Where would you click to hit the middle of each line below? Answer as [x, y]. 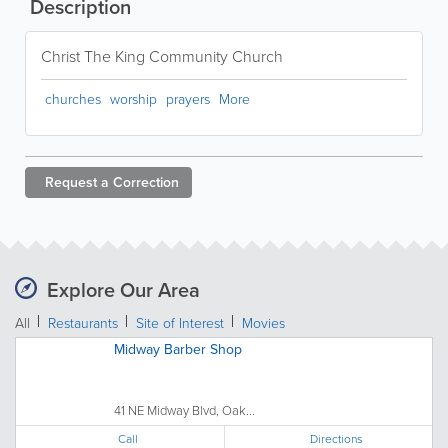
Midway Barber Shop [178, 349]
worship [133, 99]
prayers [188, 99]
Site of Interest [180, 323]
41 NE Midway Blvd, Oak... [184, 410]
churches [73, 99]
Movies [263, 323]
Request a [77, 182]
